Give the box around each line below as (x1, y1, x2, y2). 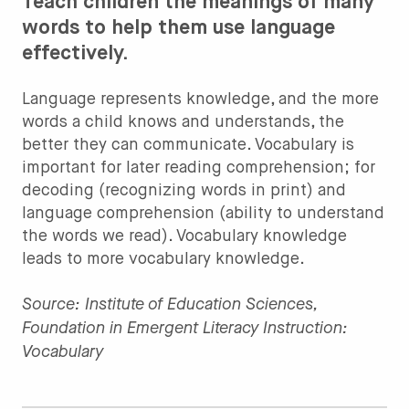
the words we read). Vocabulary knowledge (22, 227, 347, 245)
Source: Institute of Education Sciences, (22, 292, 318, 315)
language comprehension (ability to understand (22, 204, 384, 222)
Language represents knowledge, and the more (22, 90, 379, 108)
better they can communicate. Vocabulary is (22, 136, 354, 153)
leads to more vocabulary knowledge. (22, 250, 305, 267)
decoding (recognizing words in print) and (22, 182, 346, 199)
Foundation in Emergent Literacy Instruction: (22, 316, 348, 339)
